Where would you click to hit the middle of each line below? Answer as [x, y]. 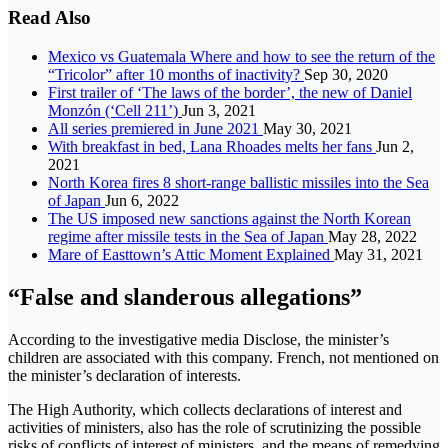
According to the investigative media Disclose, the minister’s [198, 339]
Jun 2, [395, 146]
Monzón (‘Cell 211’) [115, 110]
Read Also [49, 18]
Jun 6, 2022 [142, 200]
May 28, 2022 [372, 236]
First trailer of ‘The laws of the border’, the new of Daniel [230, 92]
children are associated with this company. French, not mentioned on [223, 357]
